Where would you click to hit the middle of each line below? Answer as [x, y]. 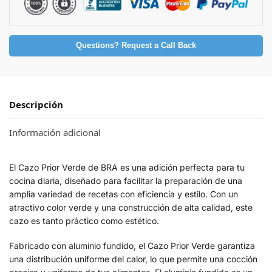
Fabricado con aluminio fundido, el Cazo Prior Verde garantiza [132, 246]
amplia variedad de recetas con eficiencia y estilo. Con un [124, 194]
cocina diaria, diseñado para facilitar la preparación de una [126, 180]
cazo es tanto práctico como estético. [84, 220]
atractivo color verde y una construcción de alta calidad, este [131, 207]
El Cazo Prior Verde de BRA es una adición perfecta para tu [127, 167]
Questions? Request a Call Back [136, 46]
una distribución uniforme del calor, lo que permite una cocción [133, 259]
